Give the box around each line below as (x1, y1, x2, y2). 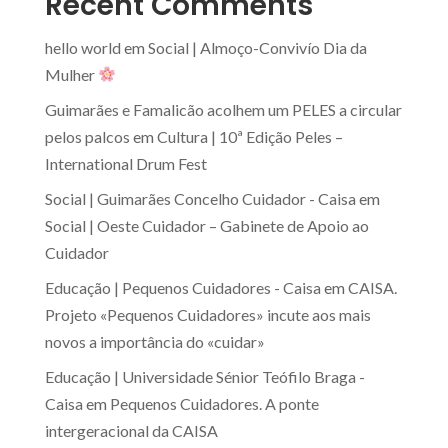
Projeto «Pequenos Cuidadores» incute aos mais (44, 304, 371, 324)
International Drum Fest (44, 153, 207, 173)
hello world (44, 37, 121, 57)
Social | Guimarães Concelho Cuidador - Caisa (44, 188, 356, 208)
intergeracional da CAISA (44, 420, 218, 440)
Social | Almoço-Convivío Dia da (147, 37, 367, 57)
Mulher (44, 64, 98, 84)
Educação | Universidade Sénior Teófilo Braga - (44, 366, 365, 386)
